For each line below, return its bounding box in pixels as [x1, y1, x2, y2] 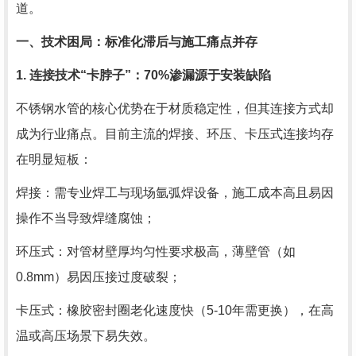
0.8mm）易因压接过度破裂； [16, 270, 181, 284]
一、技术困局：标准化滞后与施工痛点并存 [16, 35, 257, 48]
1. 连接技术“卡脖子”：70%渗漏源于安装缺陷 [16, 68, 271, 82]
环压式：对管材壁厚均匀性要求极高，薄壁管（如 [16, 245, 296, 258]
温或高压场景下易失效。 [16, 329, 156, 342]
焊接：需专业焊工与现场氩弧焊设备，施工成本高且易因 [16, 186, 334, 199]
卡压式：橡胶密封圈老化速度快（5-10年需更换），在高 [16, 304, 334, 317]
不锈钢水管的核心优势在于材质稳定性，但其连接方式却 [16, 102, 334, 115]
